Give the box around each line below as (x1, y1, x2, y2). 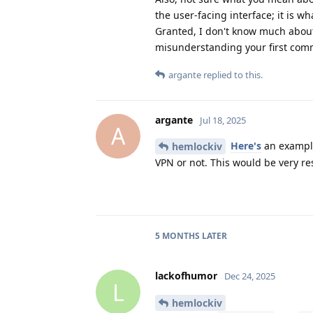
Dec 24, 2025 (224, 270, 275, 283)
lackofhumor (155, 269, 217, 283)
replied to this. (201, 68, 263, 81)
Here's (231, 138, 261, 152)
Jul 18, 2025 (200, 113, 246, 126)
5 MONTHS (155, 230, 200, 242)
